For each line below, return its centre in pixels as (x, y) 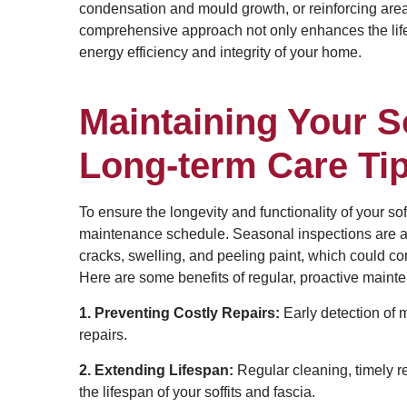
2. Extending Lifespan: (156, 370)
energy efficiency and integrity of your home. (220, 52)
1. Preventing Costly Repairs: (179, 313)
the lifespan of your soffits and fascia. (197, 392)
